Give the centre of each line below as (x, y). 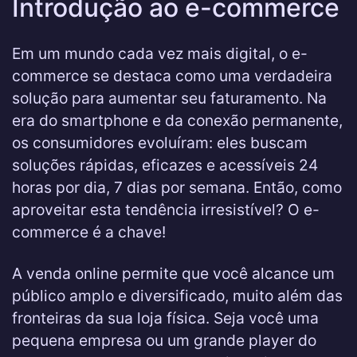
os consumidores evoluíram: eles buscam (160, 143)
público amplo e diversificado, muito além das (177, 296)
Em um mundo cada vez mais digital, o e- (160, 53)
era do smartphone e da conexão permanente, (177, 120)
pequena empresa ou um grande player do (164, 340)
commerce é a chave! (89, 232)
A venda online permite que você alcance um (173, 273)
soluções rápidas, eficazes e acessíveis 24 (165, 165)
